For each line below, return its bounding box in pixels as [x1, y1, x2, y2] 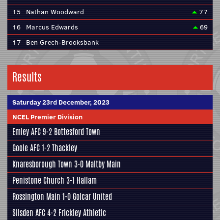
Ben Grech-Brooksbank [26, 37, 99, 47]
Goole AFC [12, 142, 40, 154]
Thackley [52, 142, 77, 154]
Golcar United [73, 191, 112, 202]
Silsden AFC [12, 207, 45, 219]
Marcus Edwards [26, 22, 78, 32]
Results [12, 69, 42, 85]
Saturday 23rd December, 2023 [12, 97, 110, 107]
